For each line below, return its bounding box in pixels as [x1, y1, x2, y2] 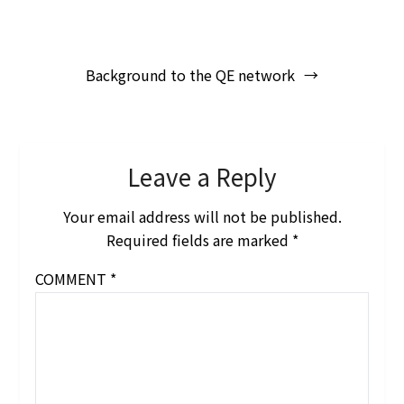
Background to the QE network [86, 64, 295, 87]
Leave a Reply [127, 160, 277, 194]
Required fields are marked [106, 229, 292, 252]
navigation [19, 69, 127, 102]
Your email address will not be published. [62, 206, 342, 228]
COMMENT [34, 268, 110, 290]
